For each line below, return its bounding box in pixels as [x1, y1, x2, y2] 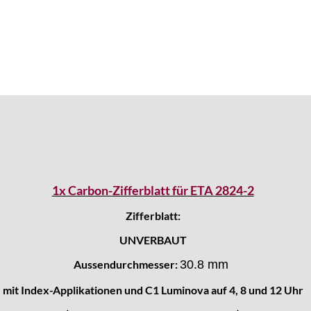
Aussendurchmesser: [74, 257, 180, 271]
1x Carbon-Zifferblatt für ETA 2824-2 [51, 182, 254, 198]
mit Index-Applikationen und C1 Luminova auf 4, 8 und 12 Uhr [2, 283, 303, 296]
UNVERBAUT [119, 233, 187, 246]
